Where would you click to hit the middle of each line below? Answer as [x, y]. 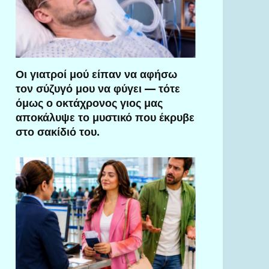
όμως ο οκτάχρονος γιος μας [89, 103]
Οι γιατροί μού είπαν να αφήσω [96, 74]
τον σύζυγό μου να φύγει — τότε [98, 89]
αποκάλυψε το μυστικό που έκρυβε [105, 118]
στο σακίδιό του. [58, 132]
